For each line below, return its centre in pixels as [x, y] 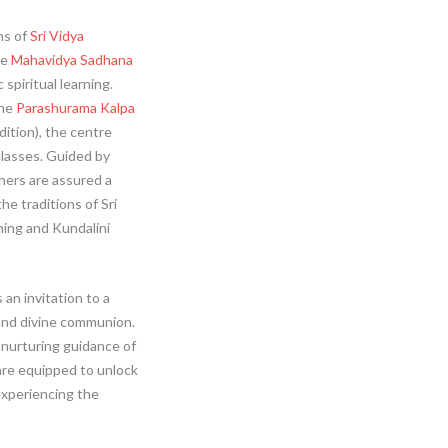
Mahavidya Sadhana [71, 59]
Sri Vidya [56, 35]
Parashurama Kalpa [75, 107]
